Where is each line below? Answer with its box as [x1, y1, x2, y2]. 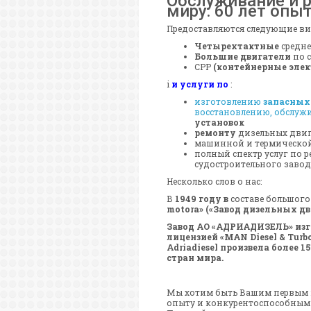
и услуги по [171, 78, 228, 90]
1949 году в [175, 193, 228, 205]
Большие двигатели [194, 51, 291, 62]
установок [194, 117, 244, 128]
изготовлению [194, 96, 261, 108]
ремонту [194, 127, 236, 139]
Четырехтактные [194, 40, 279, 52]
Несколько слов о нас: [167, 176, 262, 187]
